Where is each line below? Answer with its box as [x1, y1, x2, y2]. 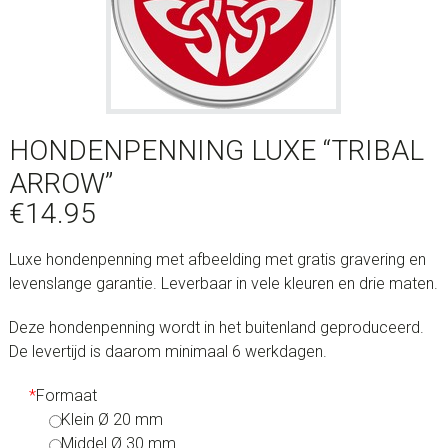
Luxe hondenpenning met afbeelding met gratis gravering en [8, 250, 426, 269]
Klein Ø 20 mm [61, 410, 164, 429]
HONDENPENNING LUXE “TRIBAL [8, 134, 424, 167]
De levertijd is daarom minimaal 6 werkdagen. [8, 342, 327, 361]
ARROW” [8, 167, 113, 200]
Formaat [35, 386, 97, 405]
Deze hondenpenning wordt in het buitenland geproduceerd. [8, 318, 424, 337]
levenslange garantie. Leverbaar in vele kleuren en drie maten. [8, 274, 438, 293]
